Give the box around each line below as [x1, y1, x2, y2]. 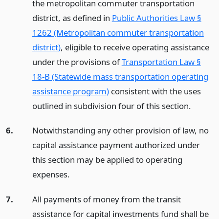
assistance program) [32, 85, 109, 97]
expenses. [32, 169, 70, 180]
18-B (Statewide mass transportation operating [32, 70, 208, 82]
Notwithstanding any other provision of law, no [32, 125, 209, 136]
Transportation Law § [121, 56, 201, 67]
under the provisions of [32, 56, 122, 67]
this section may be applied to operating [32, 154, 182, 166]
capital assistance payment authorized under [32, 139, 200, 151]
